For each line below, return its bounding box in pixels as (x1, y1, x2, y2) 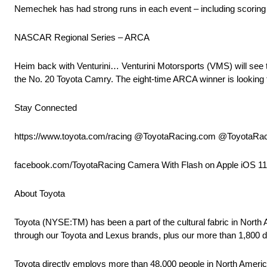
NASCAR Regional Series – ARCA (14, 32, 150, 43)
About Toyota (14, 188, 65, 199)
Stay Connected (14, 103, 77, 113)
